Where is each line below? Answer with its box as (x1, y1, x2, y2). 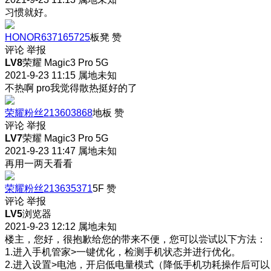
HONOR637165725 (5, 31, 90, 42)
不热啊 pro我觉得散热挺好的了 (5, 82, 137, 93)
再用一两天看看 (5, 158, 73, 169)
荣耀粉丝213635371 (5, 183, 93, 194)
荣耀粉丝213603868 (5, 107, 93, 118)
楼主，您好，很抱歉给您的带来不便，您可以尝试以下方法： (5, 233, 266, 244)
